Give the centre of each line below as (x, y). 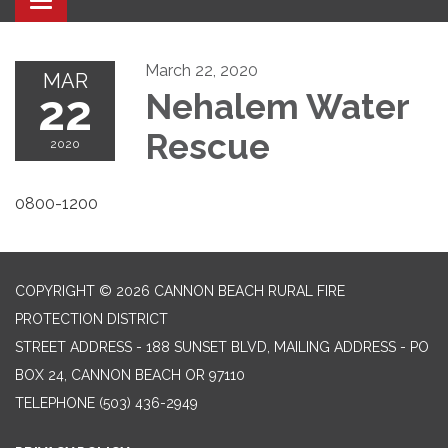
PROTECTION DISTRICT (91, 319)
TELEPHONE (55, 403)
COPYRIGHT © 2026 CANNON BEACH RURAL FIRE (180, 291)
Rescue (211, 147)
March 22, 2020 (201, 71)
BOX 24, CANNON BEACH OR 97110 (130, 375)
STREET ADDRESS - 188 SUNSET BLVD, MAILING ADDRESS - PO (222, 347)
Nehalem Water (277, 107)
